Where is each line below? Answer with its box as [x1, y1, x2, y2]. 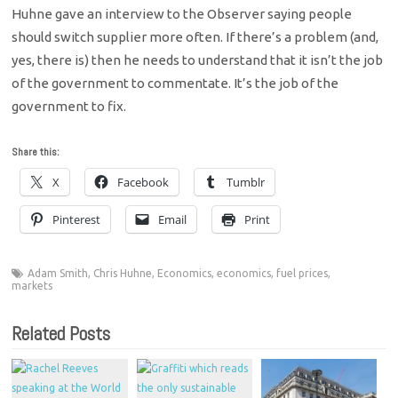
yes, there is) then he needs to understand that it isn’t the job [12, 52, 384, 68]
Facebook [117, 174, 170, 191]
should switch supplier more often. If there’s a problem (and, [12, 29, 379, 45]
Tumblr [227, 174, 266, 191]
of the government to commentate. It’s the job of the [12, 76, 339, 92]
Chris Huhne [93, 267, 153, 280]
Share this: [12, 145, 60, 160]
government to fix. [12, 99, 127, 115]
